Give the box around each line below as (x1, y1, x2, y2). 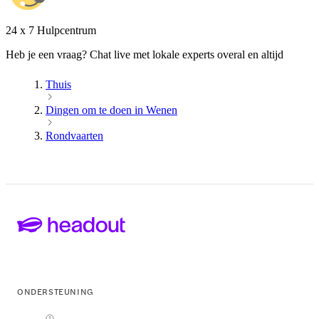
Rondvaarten (46, 129, 103, 142)
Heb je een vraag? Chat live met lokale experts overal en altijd (6, 48, 283, 61)
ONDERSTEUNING (17, 285, 94, 298)
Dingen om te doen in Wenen (46, 103, 177, 116)
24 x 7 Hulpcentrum (6, 23, 96, 36)
